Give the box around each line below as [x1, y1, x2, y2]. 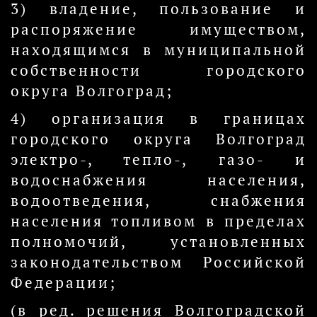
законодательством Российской [11, 253, 306, 272]
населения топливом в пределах [11, 212, 306, 231]
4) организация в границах [11, 109, 306, 128]
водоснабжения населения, [11, 171, 306, 190]
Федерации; [11, 273, 117, 292]
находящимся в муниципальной [11, 40, 306, 59]
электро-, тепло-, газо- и [11, 150, 306, 169]
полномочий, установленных [11, 232, 306, 251]
